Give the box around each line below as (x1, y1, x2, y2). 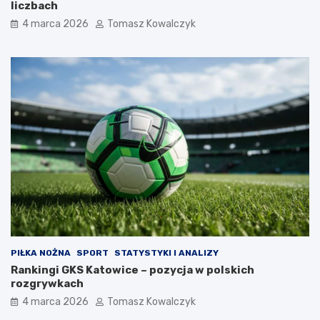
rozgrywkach (11, 277, 84, 291)
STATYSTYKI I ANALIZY (114, 248, 219, 259)
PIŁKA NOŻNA (11, 248, 71, 259)
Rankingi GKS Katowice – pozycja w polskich (11, 264, 254, 277)
